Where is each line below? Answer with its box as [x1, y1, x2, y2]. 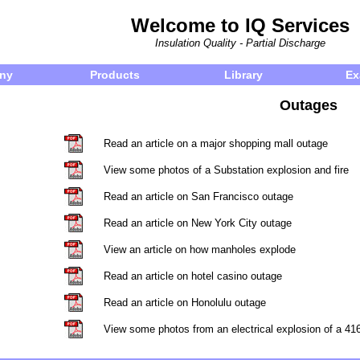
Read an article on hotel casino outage [104, 270, 282, 282]
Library [224, 68, 263, 81]
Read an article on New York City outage [104, 217, 292, 229]
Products [90, 68, 140, 81]
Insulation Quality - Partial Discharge [155, 37, 325, 49]
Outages [280, 97, 337, 113]
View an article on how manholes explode [104, 243, 296, 256]
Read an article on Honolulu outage [104, 297, 266, 309]
